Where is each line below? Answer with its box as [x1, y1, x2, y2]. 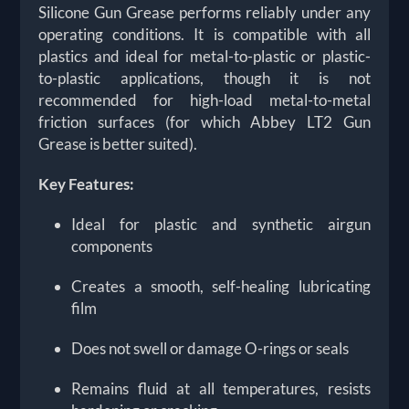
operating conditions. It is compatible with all [38, 25, 371, 45]
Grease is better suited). [38, 134, 198, 154]
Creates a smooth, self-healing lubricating [71, 277, 371, 297]
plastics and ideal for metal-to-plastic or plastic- [38, 47, 371, 67]
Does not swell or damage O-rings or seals [71, 339, 350, 359]
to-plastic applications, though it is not [38, 68, 371, 89]
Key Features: [38, 174, 135, 194]
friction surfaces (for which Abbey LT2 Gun [38, 112, 371, 132]
